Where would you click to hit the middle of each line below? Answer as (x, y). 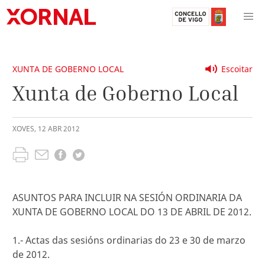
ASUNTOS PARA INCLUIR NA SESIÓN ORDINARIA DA (127, 198)
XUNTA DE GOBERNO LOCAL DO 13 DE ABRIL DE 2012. (132, 212)
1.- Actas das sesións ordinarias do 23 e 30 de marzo (129, 240)
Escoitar (237, 69)
